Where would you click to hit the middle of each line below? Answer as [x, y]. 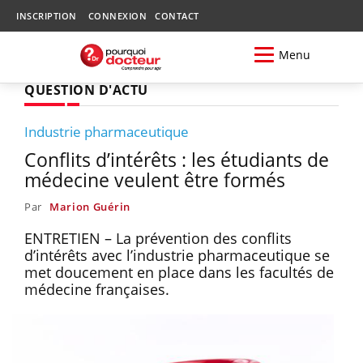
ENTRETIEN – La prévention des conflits [158, 238]
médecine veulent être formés [155, 179]
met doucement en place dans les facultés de [179, 272]
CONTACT [177, 16]
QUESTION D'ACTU [86, 90]
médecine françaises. [97, 289]
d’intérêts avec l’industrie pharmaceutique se [177, 255]
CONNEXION [117, 16]
